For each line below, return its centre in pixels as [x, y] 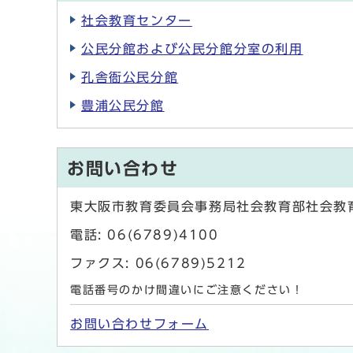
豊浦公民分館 [123, 106]
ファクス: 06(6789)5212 [158, 264]
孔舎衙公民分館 [130, 78]
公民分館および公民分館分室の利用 [192, 49]
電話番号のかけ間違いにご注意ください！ [187, 290]
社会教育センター [137, 21]
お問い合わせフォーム [139, 324]
